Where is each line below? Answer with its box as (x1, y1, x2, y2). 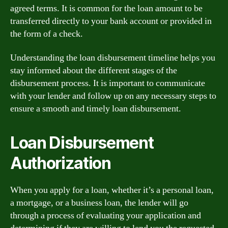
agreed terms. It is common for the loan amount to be (10, 2, 203, 14)
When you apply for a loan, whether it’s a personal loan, (10, 184, 214, 196)
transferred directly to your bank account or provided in (10, 15, 212, 27)
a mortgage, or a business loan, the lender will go (10, 197, 188, 209)
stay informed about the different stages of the (10, 65, 177, 76)
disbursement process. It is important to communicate (10, 77, 205, 89)
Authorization (10, 153, 111, 173)
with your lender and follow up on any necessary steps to (10, 90, 216, 102)
